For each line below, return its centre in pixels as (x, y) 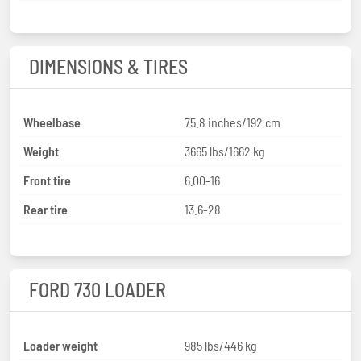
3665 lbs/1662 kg (225, 151)
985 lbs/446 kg (221, 345)
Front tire (47, 180)
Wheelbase (52, 122)
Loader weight (60, 345)
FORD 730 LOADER (98, 289)
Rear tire (46, 209)
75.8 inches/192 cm (232, 122)
